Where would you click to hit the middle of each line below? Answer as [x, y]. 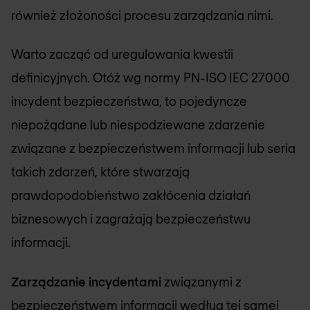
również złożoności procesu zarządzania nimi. [142, 15]
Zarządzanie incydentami [86, 281]
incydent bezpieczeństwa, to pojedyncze [129, 101]
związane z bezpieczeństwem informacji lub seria [153, 148]
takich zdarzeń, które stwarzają [100, 172]
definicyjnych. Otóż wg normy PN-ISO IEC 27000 [151, 77]
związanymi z [201, 281]
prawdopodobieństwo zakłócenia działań [131, 195]
